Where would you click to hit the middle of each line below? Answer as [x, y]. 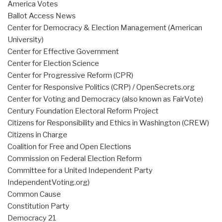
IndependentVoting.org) [49, 183]
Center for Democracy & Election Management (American [105, 28]
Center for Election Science [53, 64]
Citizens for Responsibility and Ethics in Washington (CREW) [108, 123]
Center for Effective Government [63, 52]
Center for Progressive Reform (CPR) [70, 76]
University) [26, 40]
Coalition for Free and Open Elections [69, 147]
